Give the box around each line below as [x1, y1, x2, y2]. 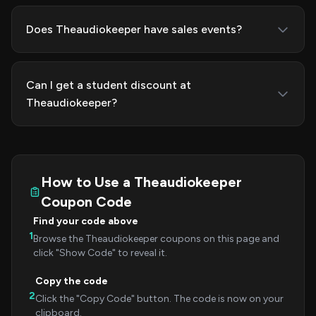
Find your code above [33, 215, 138, 227]
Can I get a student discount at [26, 78, 191, 92]
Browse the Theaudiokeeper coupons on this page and [33, 233, 279, 245]
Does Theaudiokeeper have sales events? [26, 23, 242, 36]
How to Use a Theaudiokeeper [40, 174, 242, 190]
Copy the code [35, 275, 108, 287]
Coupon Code [40, 193, 132, 210]
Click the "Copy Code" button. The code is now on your [35, 293, 284, 305]
